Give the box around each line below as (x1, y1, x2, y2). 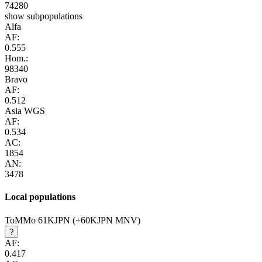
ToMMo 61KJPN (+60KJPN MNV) (5, 215, 140, 225)
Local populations (5, 192, 75, 202)
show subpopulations (5, 11, 82, 22)
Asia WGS (5, 106, 45, 116)
